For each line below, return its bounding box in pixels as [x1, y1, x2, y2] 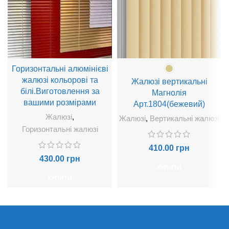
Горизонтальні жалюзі [21, 124, 98, 133]
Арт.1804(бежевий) [133, 99, 205, 108]
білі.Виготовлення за [20, 86, 100, 96]
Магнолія [152, 88, 187, 97]
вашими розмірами [24, 98, 96, 107]
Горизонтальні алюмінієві [11, 64, 108, 73]
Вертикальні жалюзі [150, 113, 219, 123]
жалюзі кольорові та [21, 75, 98, 84]
